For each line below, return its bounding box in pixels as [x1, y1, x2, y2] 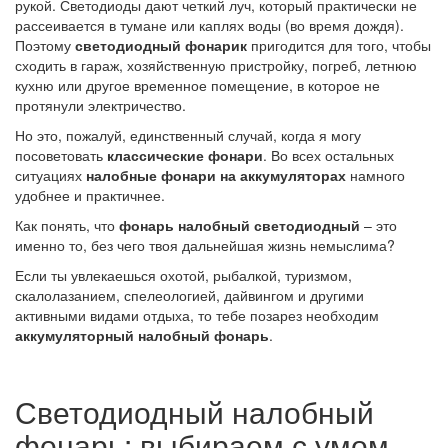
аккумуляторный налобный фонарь [15, 324, 269, 345]
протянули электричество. [15, 94, 186, 115]
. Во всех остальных [263, 144, 394, 165]
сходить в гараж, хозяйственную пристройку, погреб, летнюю [15, 54, 417, 75]
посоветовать [15, 144, 107, 165]
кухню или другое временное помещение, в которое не [15, 74, 380, 95]
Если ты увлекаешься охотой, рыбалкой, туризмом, [15, 264, 352, 285]
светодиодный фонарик [75, 34, 247, 55]
